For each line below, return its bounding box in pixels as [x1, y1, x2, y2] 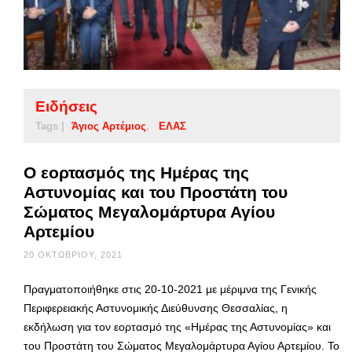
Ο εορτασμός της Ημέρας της [24, 163, 249, 182]
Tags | [35, 120, 64, 133]
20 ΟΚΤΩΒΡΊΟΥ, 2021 [24, 250, 123, 260]
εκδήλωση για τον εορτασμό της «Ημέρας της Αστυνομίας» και [24, 321, 331, 334]
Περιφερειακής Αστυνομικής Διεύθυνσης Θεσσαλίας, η [24, 302, 288, 315]
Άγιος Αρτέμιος [71, 120, 146, 133]
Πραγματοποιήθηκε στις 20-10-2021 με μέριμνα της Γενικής [24, 283, 317, 296]
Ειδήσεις [35, 98, 97, 115]
